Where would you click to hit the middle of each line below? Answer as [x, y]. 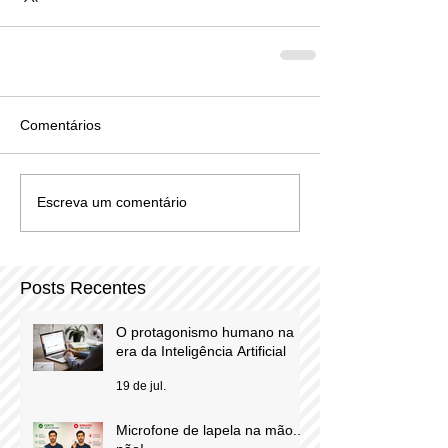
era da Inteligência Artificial [201, 350]
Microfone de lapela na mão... [210, 429]
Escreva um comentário [112, 202]
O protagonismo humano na [205, 331]
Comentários [60, 124]
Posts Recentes [83, 287]
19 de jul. [141, 385]
